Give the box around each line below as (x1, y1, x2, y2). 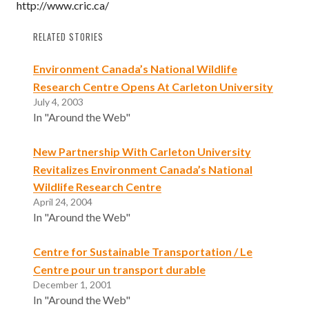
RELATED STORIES (33, 30, 103, 43)
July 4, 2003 (33, 95, 83, 108)
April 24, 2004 (33, 196, 92, 208)
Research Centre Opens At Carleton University (33, 79, 273, 93)
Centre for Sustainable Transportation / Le (33, 245, 252, 259)
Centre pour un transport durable (33, 263, 206, 277)
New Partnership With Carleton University (33, 144, 251, 158)
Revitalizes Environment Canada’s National (33, 162, 252, 176)
